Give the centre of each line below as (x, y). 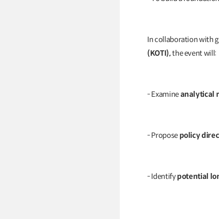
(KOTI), (160, 53)
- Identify (162, 176)
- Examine (164, 94)
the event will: (194, 53)
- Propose (163, 135)
